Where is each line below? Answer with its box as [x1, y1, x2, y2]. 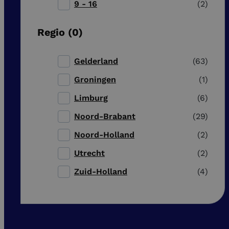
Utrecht [74, 148, 105, 158]
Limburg [74, 93, 108, 103]
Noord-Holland [74, 130, 134, 140]
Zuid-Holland [74, 167, 127, 177]
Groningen [74, 75, 116, 85]
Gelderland [74, 56, 118, 66]
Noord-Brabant [74, 111, 135, 122]
